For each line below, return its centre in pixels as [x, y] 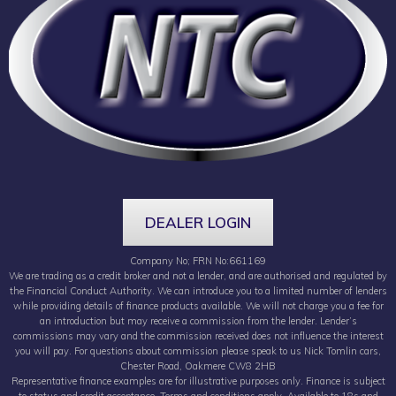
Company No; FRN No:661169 [198, 260]
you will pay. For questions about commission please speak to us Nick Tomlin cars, [198, 350]
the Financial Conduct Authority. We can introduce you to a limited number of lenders [198, 290]
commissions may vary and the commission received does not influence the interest [198, 335]
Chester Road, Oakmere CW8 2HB [198, 366]
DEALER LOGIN [198, 222]
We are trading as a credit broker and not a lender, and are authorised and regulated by [198, 275]
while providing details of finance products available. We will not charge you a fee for [198, 305]
